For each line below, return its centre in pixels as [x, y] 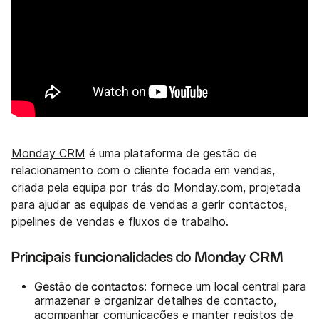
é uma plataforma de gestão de [171, 154]
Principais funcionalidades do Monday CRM [147, 258]
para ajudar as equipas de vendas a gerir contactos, [149, 205]
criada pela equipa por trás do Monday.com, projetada [156, 188]
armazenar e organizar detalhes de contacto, [155, 301]
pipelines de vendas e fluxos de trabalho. [120, 222]
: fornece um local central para [225, 287]
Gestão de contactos [89, 287]
